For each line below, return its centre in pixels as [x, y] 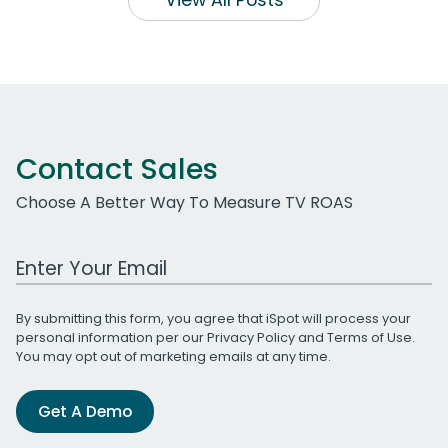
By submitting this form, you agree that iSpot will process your [213, 319]
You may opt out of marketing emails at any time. [173, 357]
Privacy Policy [251, 338]
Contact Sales [117, 169]
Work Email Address [93, 258]
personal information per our [111, 338]
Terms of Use [369, 338]
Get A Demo [85, 412]
